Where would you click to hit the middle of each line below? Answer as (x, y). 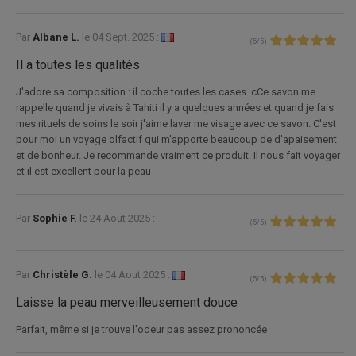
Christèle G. (64, 274)
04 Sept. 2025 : (126, 37)
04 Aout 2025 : (137, 274)
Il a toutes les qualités (78, 64)
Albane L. (57, 37)
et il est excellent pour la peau (83, 171)
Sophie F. (56, 218)
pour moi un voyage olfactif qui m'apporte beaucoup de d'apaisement (176, 139)
